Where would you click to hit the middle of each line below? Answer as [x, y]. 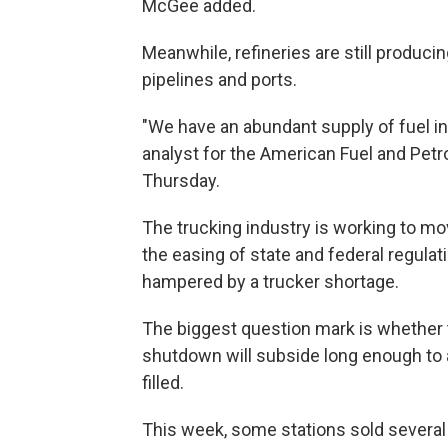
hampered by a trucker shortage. [270, 282]
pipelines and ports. [219, 80]
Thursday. [181, 181]
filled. [163, 383]
